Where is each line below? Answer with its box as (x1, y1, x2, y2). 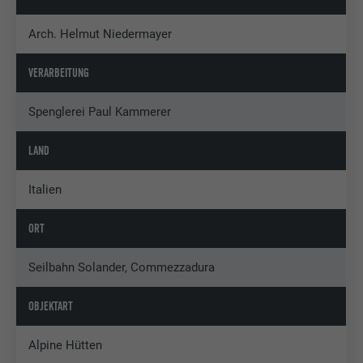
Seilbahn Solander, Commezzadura (28, 259, 216, 275)
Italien (28, 181, 62, 197)
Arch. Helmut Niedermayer (28, 26, 173, 41)
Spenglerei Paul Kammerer (28, 104, 172, 119)
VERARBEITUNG (28, 65, 90, 80)
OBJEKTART (28, 298, 74, 314)
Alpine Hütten (28, 337, 103, 352)
